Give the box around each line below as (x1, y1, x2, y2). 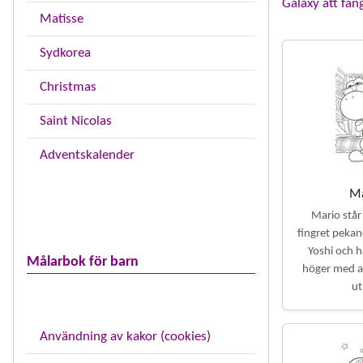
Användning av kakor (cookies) (40, 330, 211, 344)
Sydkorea (40, 46, 91, 60)
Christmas (40, 80, 96, 94)
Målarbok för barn (27, 254, 139, 270)
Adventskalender (40, 148, 135, 162)
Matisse (40, 12, 83, 26)
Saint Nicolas (40, 114, 112, 128)
